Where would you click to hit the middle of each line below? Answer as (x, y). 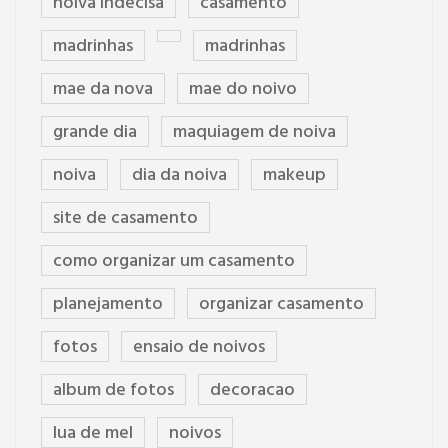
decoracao (252, 391)
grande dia (95, 133)
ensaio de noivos (199, 348)
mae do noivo (243, 90)
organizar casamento (281, 305)
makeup (294, 176)
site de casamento (125, 219)
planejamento (108, 305)
